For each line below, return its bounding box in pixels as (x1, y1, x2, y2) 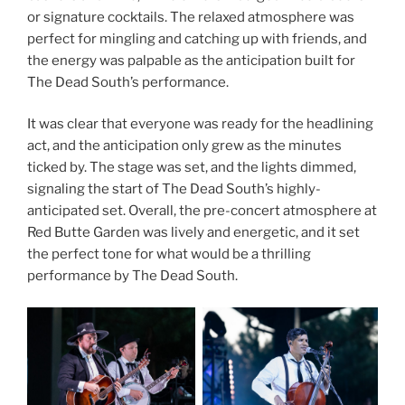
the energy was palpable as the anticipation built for (27, 52, 355, 69)
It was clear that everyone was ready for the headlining (27, 116, 373, 133)
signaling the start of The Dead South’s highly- (27, 181, 321, 198)
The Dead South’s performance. (27, 73, 229, 90)
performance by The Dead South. (27, 268, 238, 285)
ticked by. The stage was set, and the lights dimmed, (27, 159, 356, 176)
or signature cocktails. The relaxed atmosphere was (27, 8, 354, 25)
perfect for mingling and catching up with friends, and (27, 30, 367, 47)
